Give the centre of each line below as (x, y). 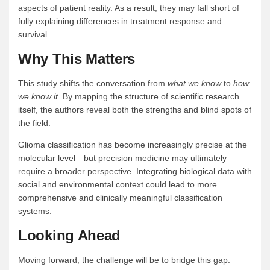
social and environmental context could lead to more (118, 185)
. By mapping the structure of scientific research (149, 97)
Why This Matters (77, 59)
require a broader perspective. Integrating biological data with (135, 171)
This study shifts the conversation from (93, 83)
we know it (38, 97)
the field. (34, 123)
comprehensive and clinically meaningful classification (120, 198)
